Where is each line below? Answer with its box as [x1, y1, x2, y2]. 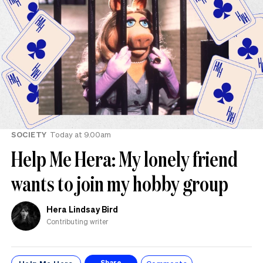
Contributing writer [46, 217, 108, 226]
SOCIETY [11, 129, 47, 140]
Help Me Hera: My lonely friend [11, 145, 238, 173]
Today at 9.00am [49, 129, 111, 140]
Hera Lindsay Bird [46, 203, 118, 214]
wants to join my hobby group [11, 170, 228, 198]
